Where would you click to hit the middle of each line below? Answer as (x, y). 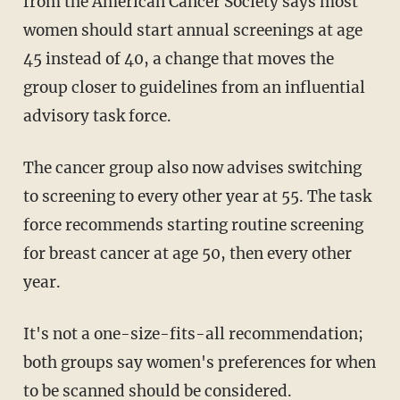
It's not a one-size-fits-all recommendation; (193, 334)
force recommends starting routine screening (193, 225)
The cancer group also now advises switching (192, 168)
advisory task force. (97, 117)
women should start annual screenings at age (192, 31)
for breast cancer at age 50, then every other (187, 254)
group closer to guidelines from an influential (194, 88)
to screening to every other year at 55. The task (197, 197)
